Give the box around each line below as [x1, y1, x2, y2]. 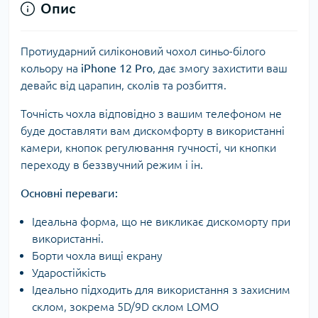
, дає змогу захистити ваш [153, 62, 287, 75]
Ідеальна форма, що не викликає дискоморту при [32, 215, 290, 228]
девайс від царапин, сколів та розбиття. [21, 79, 226, 92]
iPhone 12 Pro [81, 62, 153, 75]
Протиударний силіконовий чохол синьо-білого [21, 45, 265, 57]
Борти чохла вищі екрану [32, 249, 163, 262]
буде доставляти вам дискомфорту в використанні [21, 124, 285, 137]
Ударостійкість [32, 266, 106, 279]
